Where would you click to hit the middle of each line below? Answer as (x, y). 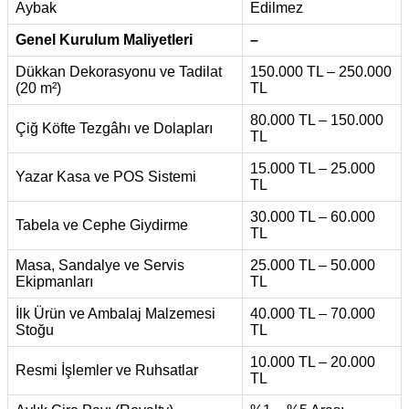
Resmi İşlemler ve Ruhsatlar (107, 370)
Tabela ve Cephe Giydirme (102, 225)
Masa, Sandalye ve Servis (100, 265)
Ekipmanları (54, 281)
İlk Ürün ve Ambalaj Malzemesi (115, 313)
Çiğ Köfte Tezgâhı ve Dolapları (114, 128)
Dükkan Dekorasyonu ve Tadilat (119, 71)
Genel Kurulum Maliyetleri (104, 39)
